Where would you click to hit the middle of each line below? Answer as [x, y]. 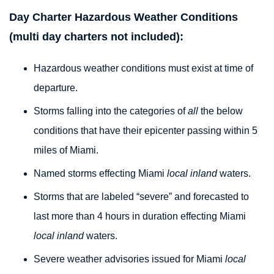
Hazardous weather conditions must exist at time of [143, 68]
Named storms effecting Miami [100, 173]
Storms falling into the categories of [111, 111]
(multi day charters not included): [96, 37]
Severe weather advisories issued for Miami [129, 259]
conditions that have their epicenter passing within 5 [146, 131]
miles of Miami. [66, 150]
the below [220, 111]
